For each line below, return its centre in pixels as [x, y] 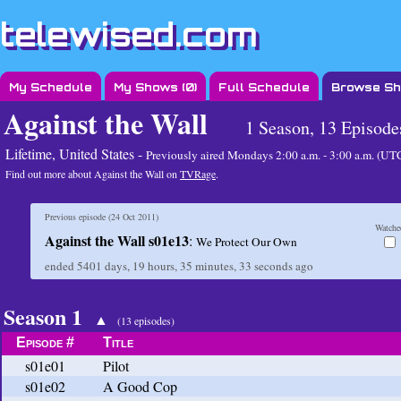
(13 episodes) [145, 320]
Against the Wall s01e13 [117, 240]
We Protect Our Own [247, 242]
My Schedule [51, 87]
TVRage [198, 174]
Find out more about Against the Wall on [93, 174]
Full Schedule [264, 87]
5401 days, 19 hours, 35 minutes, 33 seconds [185, 265]
